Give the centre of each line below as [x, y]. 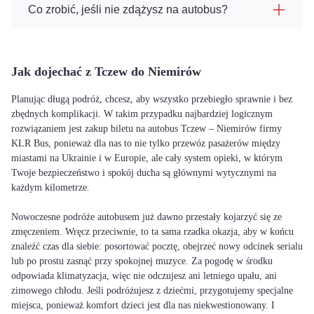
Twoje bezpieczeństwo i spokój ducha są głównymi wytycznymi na [144, 173]
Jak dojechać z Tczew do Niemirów [106, 71]
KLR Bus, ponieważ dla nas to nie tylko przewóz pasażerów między [146, 143]
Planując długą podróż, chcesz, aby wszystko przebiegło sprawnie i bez [152, 99]
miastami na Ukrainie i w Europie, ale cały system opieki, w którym [147, 158]
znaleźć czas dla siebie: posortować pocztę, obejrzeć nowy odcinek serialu [157, 246]
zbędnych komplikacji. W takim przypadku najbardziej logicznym [142, 114]
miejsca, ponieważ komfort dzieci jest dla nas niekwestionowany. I [143, 305]
